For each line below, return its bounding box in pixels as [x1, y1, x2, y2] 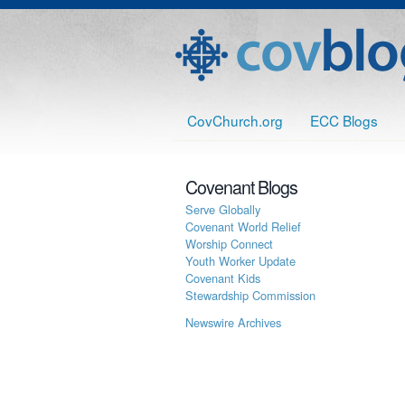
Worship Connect [185, 234, 273, 252]
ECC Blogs [310, 110, 378, 130]
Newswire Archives [185, 313, 281, 331]
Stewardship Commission [185, 286, 316, 304]
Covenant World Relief [185, 217, 301, 235]
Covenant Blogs [185, 174, 297, 200]
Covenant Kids [185, 268, 260, 287]
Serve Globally [185, 200, 260, 218]
